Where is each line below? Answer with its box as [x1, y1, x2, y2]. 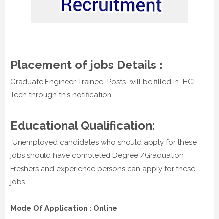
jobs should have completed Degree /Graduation [10, 151, 184, 160]
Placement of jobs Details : [10, 58, 166, 72]
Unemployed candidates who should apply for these [10, 138, 197, 147]
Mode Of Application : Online [10, 204, 117, 213]
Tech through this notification [10, 90, 111, 100]
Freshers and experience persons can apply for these [10, 164, 195, 174]
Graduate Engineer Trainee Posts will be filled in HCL [10, 77, 197, 87]
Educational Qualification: [10, 118, 155, 133]
